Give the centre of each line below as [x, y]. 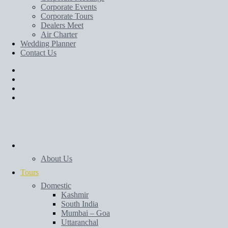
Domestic [56, 186]
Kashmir [75, 195]
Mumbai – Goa [85, 213]
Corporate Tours [67, 16]
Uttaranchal [80, 222]
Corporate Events [69, 7]
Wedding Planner [48, 44]
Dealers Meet [62, 25]
